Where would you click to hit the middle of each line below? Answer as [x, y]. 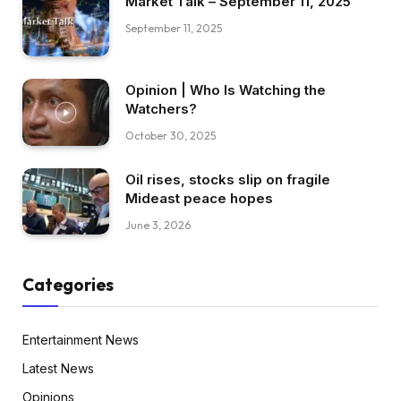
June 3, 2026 [158, 225]
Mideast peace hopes [199, 198]
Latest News [58, 369]
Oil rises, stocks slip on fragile [228, 179]
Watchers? [161, 109]
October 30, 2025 [171, 136]
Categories [68, 285]
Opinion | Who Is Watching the [226, 90]
